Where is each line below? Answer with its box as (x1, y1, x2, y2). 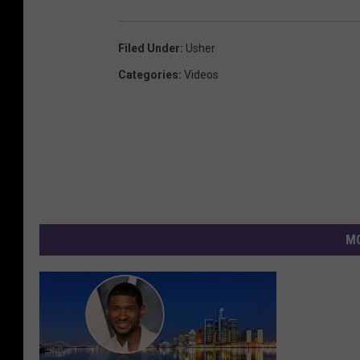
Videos (184, 68, 219, 82)
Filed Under (118, 42, 180, 55)
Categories (118, 68, 178, 82)
